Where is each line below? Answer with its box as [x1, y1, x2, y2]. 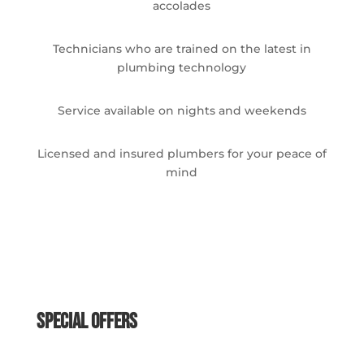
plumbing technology [117, 59, 247, 75]
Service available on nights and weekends [57, 102, 306, 118]
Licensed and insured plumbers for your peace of [37, 145, 327, 161]
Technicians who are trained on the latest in [52, 41, 311, 56]
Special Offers [36, 309, 137, 335]
